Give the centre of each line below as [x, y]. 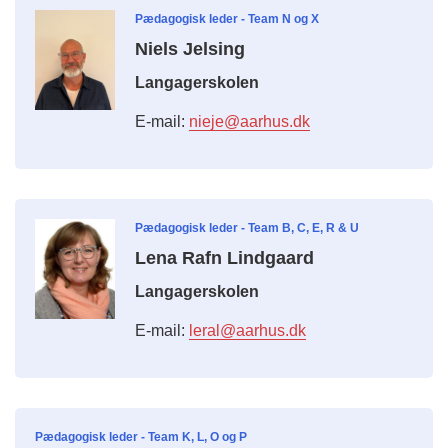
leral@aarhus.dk [247, 331]
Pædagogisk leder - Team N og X [227, 19]
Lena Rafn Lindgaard [224, 258]
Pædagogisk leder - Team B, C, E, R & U [247, 228]
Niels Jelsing [190, 49]
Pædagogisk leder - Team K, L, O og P [141, 437]
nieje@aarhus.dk [249, 122]
